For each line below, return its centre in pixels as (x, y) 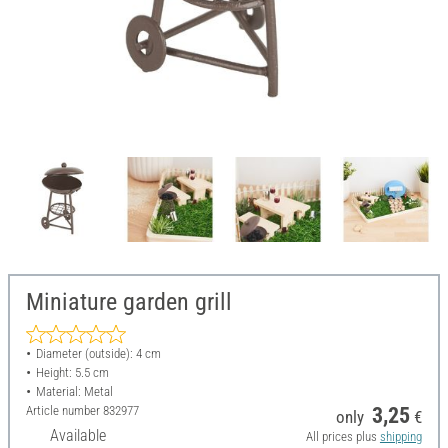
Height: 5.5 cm (72, 373)
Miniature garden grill (129, 302)
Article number (64, 411)
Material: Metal (74, 392)
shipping (400, 437)
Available (78, 436)
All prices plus (342, 437)
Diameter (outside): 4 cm (98, 354)
